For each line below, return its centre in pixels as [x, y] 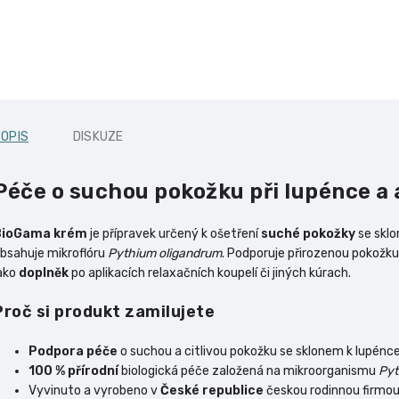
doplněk [44, 273]
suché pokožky [308, 234]
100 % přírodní [73, 370]
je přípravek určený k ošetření [174, 234]
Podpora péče [73, 351]
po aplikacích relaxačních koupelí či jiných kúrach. [210, 273]
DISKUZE [98, 136]
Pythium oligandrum [165, 254]
